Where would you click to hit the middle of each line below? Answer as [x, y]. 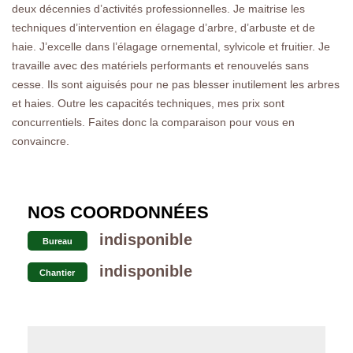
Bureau [57, 241]
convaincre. [41, 141]
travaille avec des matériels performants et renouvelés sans [160, 65]
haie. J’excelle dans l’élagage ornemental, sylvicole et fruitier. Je [171, 46]
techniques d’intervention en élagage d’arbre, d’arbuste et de [163, 27]
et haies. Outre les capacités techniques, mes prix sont [148, 103]
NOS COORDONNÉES [118, 212]
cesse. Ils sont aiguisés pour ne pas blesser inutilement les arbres [176, 84]
